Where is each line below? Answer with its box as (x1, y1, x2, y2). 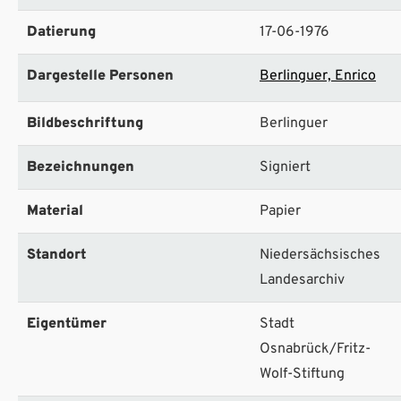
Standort (27, 245, 86, 264)
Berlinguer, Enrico (260, 66, 376, 85)
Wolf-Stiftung (260, 364, 345, 383)
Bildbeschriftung (27, 114, 143, 132)
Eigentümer (27, 314, 107, 333)
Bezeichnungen (27, 158, 134, 176)
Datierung (27, 22, 96, 41)
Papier (260, 201, 301, 220)
